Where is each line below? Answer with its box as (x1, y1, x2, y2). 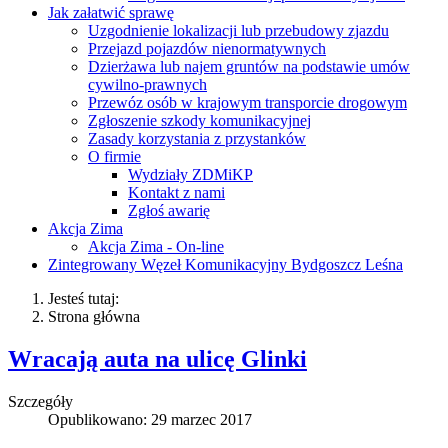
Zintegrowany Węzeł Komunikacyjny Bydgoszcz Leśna (48, 255, 403, 273)
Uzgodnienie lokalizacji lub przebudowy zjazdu (88, 21, 389, 39)
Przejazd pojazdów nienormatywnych (88, 39, 326, 57)
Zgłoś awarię (128, 201, 210, 219)
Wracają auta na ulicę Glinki (8, 345, 307, 372)
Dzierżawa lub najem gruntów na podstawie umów (88, 57, 410, 75)
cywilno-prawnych (88, 75, 207, 93)
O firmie (88, 147, 141, 165)
